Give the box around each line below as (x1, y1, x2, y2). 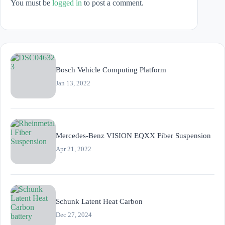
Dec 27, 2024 (56, 210, 92, 218)
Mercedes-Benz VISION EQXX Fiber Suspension (56, 131, 211, 140)
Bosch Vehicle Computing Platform (56, 65, 166, 74)
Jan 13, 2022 (56, 79, 90, 87)
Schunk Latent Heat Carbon (56, 197, 143, 205)
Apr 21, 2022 (56, 145, 91, 153)
